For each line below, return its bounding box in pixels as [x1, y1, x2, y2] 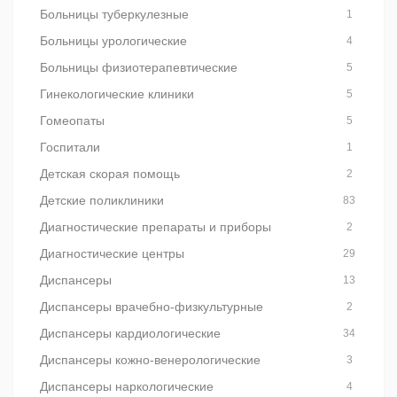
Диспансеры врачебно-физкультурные [40, 300, 263, 314]
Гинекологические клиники [40, 87, 194, 101]
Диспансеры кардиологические [40, 326, 221, 340]
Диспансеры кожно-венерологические [40, 353, 261, 367]
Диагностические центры [40, 246, 184, 261]
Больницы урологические [40, 34, 187, 48]
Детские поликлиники [40, 193, 164, 207]
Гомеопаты [40, 113, 105, 128]
